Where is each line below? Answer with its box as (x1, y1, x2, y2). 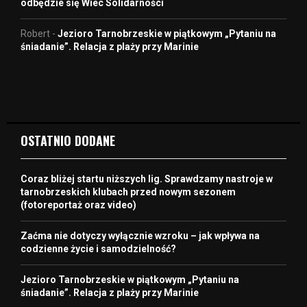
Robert (21, 27, 50, 39)
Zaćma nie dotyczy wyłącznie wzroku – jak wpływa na (21, 230, 260, 241)
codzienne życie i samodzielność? (21, 243, 176, 254)
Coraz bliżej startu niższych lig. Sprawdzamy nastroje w (21, 173, 273, 184)
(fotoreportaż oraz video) (21, 199, 136, 210)
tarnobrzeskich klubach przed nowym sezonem (21, 186, 236, 197)
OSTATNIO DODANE (21, 131, 115, 149)
